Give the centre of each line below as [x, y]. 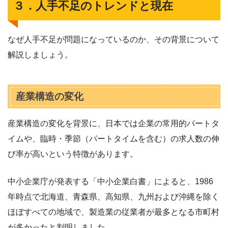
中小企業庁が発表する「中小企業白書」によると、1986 [110, 181]
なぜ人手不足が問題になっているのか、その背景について [113, 39]
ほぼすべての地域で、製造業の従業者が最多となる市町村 [113, 212]
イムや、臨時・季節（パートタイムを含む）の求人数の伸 [113, 138]
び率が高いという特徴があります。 [73, 154]
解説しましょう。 [40, 54]
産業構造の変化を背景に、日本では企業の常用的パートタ [113, 123]
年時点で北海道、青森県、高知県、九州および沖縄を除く [113, 196]
